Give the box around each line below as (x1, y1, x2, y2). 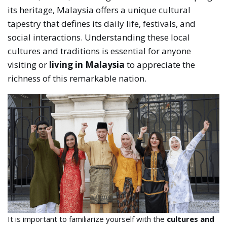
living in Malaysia (49, 58, 125, 70)
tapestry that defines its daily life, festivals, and (8, 17, 196, 29)
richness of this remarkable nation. (8, 72, 147, 84)
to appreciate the (125, 58, 196, 70)
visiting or (8, 58, 50, 70)
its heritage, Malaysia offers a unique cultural (8, 4, 191, 16)
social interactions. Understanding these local (8, 31, 191, 43)
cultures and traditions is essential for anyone (8, 45, 192, 57)
